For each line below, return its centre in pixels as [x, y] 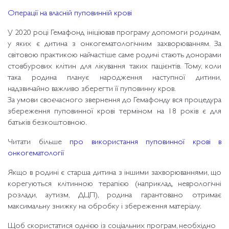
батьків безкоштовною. [47, 123]
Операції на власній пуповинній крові [70, 14]
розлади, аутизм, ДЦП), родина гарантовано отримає [114, 196]
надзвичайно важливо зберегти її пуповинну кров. [92, 89]
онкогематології [36, 154]
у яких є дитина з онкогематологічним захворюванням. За [114, 44]
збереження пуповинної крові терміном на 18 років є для [114, 112]
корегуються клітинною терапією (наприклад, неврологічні [114, 185]
